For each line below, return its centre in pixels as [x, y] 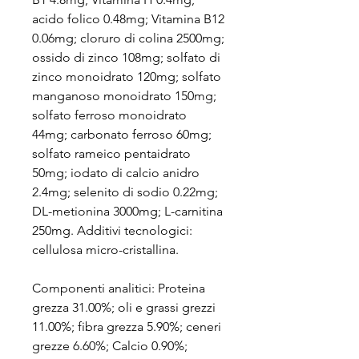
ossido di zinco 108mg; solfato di [126, 57]
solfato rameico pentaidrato [111, 153]
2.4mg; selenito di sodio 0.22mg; [125, 192]
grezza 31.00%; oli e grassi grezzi [124, 307]
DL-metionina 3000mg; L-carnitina [127, 211]
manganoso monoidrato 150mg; [124, 96]
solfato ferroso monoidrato [109, 115]
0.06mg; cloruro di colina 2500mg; [128, 38]
